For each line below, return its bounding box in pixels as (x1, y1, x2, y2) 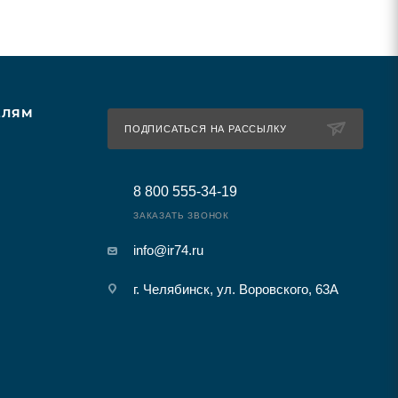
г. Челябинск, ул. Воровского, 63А (132, 282, 338, 298)
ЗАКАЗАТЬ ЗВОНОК (132, 211, 229, 221)
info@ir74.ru (132, 243, 203, 259)
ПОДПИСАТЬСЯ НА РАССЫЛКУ (123, 123, 287, 135)
